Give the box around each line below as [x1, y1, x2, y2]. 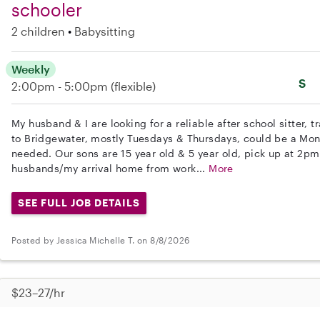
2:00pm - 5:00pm [11, 79, 111, 94]
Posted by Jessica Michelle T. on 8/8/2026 [11, 234, 190, 245]
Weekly [11, 62, 50, 76]
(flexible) [111, 79, 156, 94]
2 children [11, 24, 65, 39]
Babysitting [74, 24, 135, 39]
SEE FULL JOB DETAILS [17, 196, 140, 209]
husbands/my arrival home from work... [11, 162, 209, 175]
